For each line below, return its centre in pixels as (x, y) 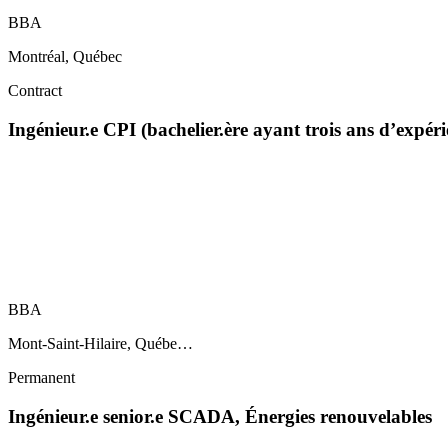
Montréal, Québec (65, 57)
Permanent (41, 378)
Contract (35, 91)
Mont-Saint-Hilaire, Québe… (100, 344)
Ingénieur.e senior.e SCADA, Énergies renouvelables (220, 417)
